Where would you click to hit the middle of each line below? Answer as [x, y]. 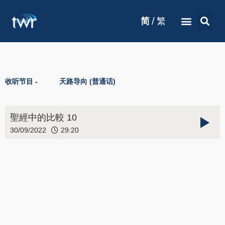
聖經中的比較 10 [43, 118]
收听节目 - [21, 81]
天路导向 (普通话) [87, 81]
